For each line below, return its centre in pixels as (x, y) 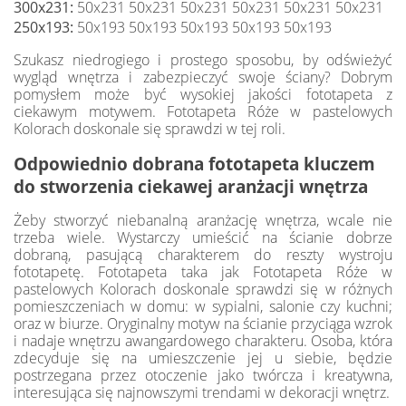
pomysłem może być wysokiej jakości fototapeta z (203, 94)
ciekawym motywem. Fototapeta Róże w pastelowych (203, 111)
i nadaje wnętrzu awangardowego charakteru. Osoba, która (203, 340)
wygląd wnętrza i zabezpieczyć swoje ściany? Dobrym (203, 77)
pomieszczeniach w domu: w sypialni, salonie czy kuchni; (203, 306)
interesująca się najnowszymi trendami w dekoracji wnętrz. (202, 392)
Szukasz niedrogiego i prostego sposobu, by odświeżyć (203, 59)
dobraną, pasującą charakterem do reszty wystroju (203, 254)
